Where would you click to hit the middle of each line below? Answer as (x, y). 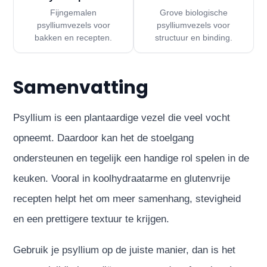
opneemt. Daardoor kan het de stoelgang (104, 138)
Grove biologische (193, 13)
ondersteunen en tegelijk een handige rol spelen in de (131, 159)
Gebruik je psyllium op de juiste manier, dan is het (125, 250)
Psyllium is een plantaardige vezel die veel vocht (122, 118)
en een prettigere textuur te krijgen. (91, 219)
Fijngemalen (74, 13)
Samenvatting (81, 88)
